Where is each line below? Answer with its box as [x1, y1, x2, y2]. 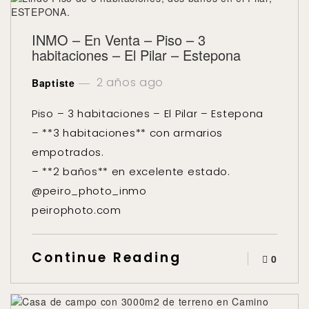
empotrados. [32, 145, 104, 159]
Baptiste [32, 76, 75, 90]
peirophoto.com [32, 203, 121, 217]
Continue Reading [32, 248, 181, 267]
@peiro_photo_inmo [32, 183, 147, 198]
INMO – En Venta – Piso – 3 [32, 30, 206, 50]
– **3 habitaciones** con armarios [32, 126, 223, 140]
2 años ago [93, 74, 164, 90]
